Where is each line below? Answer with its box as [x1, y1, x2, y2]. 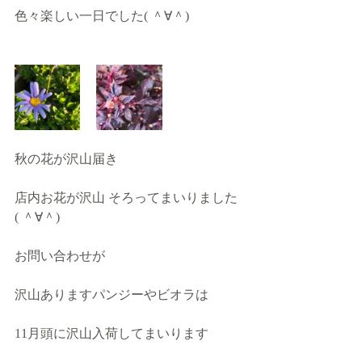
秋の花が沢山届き [15, 152, 118, 166]
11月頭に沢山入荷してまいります [15, 326, 208, 340]
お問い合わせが [15, 249, 105, 263]
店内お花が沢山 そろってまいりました [15, 191, 238, 204]
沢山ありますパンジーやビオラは [15, 288, 208, 301]
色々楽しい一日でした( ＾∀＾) [15, 9, 189, 23]
